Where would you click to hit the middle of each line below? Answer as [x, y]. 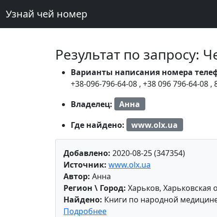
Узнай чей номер [46, 14]
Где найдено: [99, 125]
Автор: [77, 177]
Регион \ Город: [95, 188]
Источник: [85, 165]
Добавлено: [87, 153]
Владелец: [93, 104]
